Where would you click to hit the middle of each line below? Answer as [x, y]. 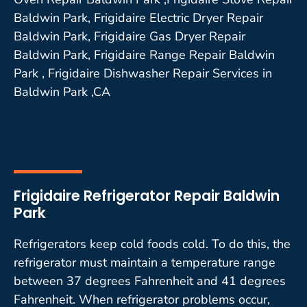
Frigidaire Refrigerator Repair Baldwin [147, 195]
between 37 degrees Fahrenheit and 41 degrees [150, 281]
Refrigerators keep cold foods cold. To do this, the [152, 244]
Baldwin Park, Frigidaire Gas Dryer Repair [130, 36]
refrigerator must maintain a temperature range [145, 262]
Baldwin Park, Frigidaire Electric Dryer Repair [138, 17]
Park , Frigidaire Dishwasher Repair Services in [143, 73]
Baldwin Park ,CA [62, 91]
